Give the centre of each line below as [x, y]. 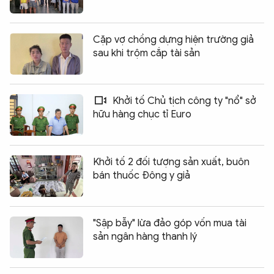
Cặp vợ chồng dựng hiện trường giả [173, 40]
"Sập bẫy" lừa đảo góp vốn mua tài [170, 224]
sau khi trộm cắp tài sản [146, 54]
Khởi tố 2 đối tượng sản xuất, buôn [171, 162]
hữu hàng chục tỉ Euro [142, 115]
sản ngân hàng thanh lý [145, 237]
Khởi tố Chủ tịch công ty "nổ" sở [183, 101]
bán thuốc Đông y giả [142, 176]
